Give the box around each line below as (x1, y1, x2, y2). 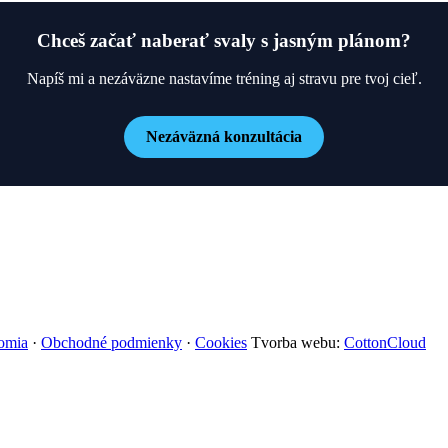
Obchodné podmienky (41, 334, 182, 352)
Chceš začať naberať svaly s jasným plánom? (37, 29, 411, 51)
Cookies (195, 334, 247, 352)
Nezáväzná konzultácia (146, 128, 302, 146)
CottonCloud (344, 334, 426, 352)
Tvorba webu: (251, 334, 344, 352)
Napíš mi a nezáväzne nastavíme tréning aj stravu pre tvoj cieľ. (26, 70, 422, 88)
